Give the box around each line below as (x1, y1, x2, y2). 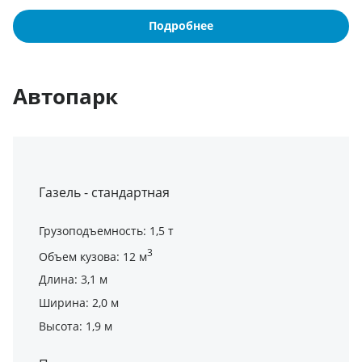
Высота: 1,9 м (39, 318, 112, 335)
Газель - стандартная (39, 183, 170, 201)
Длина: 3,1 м (39, 271, 107, 288)
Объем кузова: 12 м (39, 248, 147, 264)
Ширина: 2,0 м (39, 295, 119, 311)
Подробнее (149, 17, 213, 33)
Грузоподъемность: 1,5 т (39, 222, 174, 238)
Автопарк (13, 81, 118, 111)
